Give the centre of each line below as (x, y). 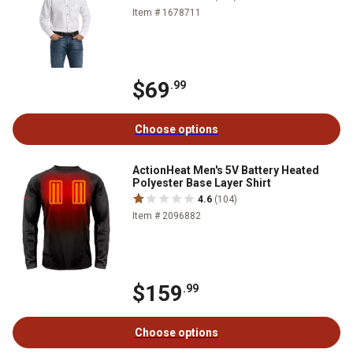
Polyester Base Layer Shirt (202, 182)
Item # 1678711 (167, 12)
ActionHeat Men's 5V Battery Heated (226, 170)
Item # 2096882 (167, 216)
